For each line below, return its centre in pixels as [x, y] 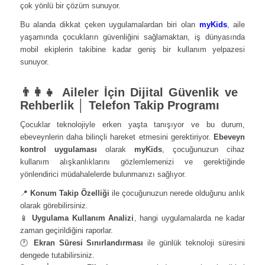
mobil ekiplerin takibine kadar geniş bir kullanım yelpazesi [132, 49]
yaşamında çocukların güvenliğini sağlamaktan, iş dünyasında [132, 37]
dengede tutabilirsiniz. [57, 255]
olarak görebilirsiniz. [54, 205]
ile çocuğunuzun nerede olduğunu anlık [177, 193]
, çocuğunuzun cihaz [204, 149]
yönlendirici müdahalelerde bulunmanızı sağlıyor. [103, 174]
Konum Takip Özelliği [70, 193]
